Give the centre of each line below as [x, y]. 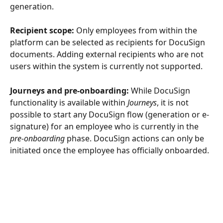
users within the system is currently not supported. [106, 66]
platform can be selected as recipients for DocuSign [109, 43]
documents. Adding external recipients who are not [108, 55]
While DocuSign [161, 90]
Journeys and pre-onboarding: [69, 90]
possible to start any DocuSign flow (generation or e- [110, 114]
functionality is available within [69, 102]
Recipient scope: [42, 31]
